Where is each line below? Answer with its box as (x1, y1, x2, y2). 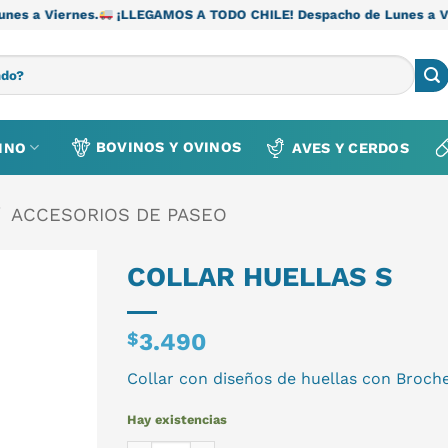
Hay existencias (127, 411, 227, 427)
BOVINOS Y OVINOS (95, 139, 242, 156)
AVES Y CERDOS (292, 139, 410, 156)
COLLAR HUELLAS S (127, 261, 393, 293)
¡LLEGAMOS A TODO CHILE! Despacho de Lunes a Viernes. (30, 7, 412, 22)
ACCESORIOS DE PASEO (11, 204, 228, 225)
